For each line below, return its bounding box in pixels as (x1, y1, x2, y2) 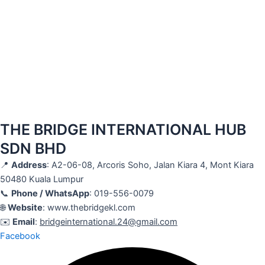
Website (8, 202, 43, 213)
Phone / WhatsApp (11, 188, 89, 199)
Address (11, 160, 47, 170)
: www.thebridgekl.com (43, 202, 135, 213)
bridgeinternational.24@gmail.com (40, 216, 177, 227)
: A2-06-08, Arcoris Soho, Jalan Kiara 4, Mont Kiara (47, 160, 254, 170)
